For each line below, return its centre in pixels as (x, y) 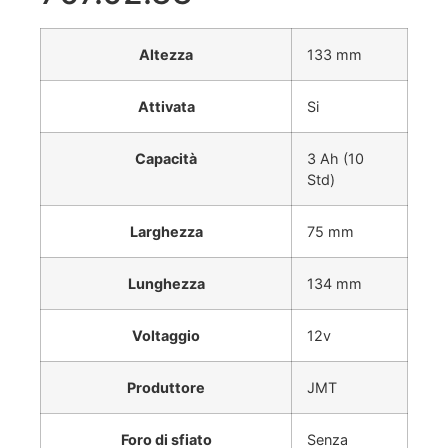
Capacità (166, 159)
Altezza (166, 55)
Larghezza (166, 232)
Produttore (166, 388)
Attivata (166, 107)
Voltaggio (166, 336)
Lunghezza (166, 284)
